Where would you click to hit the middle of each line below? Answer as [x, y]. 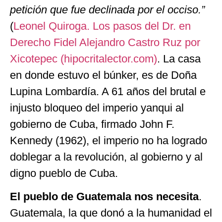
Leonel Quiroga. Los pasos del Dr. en [102, 26]
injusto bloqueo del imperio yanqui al [97, 108]
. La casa [179, 58]
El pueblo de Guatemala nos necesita [104, 197]
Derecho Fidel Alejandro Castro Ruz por [105, 42]
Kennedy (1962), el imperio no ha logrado [109, 140]
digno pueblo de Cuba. [64, 173]
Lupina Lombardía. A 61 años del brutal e [108, 91]
